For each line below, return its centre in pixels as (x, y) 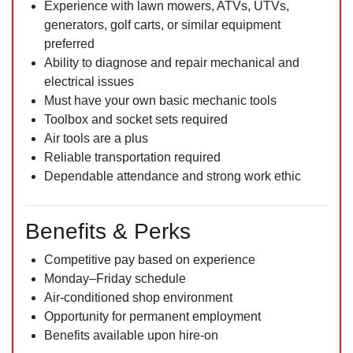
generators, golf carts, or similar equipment (162, 25)
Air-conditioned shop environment (138, 297)
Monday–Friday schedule (115, 279)
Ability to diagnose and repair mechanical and (172, 63)
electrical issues (89, 82)
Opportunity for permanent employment (152, 316)
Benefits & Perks (108, 231)
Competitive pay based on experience (150, 260)
